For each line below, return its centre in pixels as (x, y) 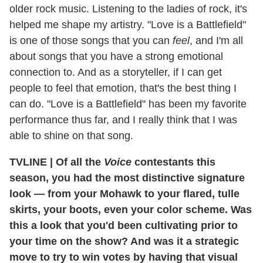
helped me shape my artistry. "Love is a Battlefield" (128, 24)
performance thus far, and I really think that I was (123, 119)
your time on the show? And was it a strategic (124, 241)
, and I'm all (216, 40)
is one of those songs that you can (91, 40)
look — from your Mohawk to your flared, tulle (124, 193)
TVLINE (30, 162)
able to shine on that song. (71, 135)
